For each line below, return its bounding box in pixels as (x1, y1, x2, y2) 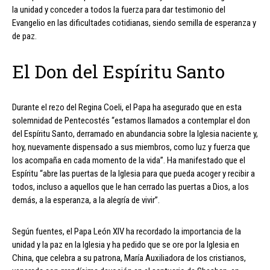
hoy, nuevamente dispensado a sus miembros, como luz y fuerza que (12, 142, 250, 153)
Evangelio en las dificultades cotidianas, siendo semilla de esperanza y (12, 17, 256, 29)
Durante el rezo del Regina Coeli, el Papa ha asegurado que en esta (12, 102, 242, 113)
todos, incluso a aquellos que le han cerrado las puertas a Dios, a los (12, 181, 249, 193)
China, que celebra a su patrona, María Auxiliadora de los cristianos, (12, 253, 246, 264)
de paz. (12, 31, 37, 42)
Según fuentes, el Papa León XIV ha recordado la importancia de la (12, 226, 241, 237)
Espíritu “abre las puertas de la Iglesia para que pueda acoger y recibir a (12, 168, 255, 180)
